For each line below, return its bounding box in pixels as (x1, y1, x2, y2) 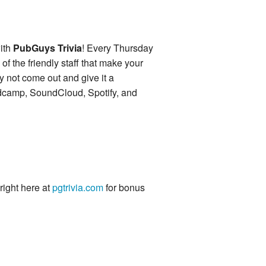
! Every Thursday (82, 41, 153, 55)
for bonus (103, 180, 145, 195)
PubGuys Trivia (13, 41, 82, 55)
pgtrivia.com (52, 180, 103, 195)
